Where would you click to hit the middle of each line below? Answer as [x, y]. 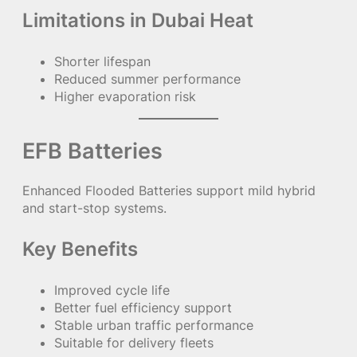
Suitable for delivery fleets [134, 342]
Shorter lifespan [102, 61]
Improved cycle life [112, 290]
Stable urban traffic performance [154, 325]
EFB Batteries [92, 150]
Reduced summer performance [147, 78]
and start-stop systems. [94, 208]
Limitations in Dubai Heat [138, 20]
